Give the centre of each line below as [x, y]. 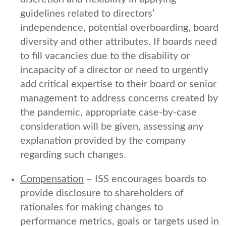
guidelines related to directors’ [87, 13]
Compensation [52, 179]
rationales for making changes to [92, 207]
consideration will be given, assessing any [112, 126]
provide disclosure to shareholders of [102, 193]
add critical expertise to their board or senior [118, 84]
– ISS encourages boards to [145, 179]
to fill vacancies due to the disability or [105, 56]
